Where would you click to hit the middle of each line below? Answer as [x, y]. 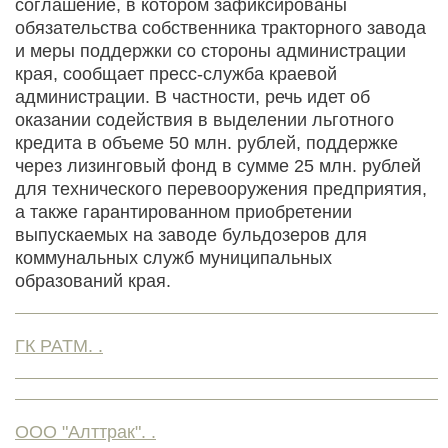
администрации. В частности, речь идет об [192, 96]
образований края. [93, 280]
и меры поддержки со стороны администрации [210, 50]
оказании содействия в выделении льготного [204, 119]
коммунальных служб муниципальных [173, 257]
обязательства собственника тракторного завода [220, 27]
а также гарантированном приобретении [183, 211]
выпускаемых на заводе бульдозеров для [191, 234]
